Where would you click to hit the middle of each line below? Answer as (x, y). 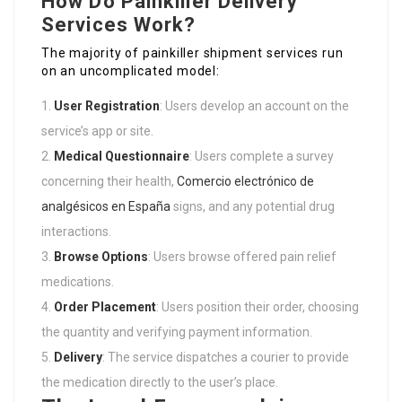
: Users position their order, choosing (258, 307)
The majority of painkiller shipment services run (192, 53)
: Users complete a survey (262, 157)
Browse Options (101, 257)
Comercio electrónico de (245, 182)
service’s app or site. (97, 131)
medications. (78, 282)
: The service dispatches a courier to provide (226, 358)
